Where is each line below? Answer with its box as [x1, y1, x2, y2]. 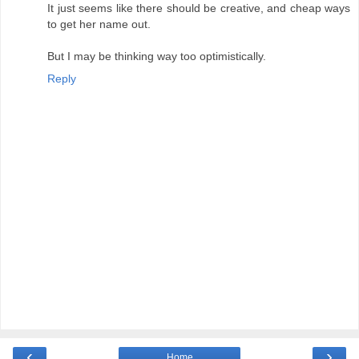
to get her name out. [47, 18, 151, 31]
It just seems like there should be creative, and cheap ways [47, 2, 350, 15]
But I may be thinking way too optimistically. [47, 50, 266, 63]
